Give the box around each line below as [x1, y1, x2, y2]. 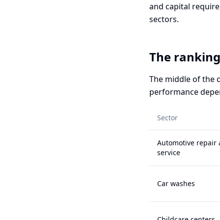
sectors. [149, 14, 179, 25]
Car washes [157, 179, 195, 188]
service [157, 148, 180, 157]
